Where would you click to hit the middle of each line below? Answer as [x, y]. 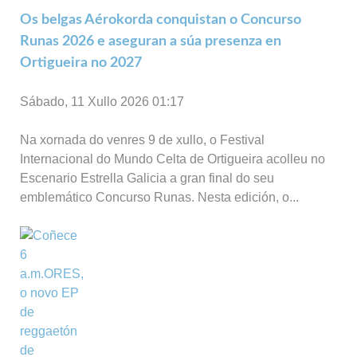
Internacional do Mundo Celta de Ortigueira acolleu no [173, 159]
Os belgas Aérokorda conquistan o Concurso [161, 19]
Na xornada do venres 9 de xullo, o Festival [142, 139]
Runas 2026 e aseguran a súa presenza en [151, 41]
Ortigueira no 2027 [81, 62]
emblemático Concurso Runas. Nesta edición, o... [159, 197]
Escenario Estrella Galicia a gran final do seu [147, 178]
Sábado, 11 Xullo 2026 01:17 [102, 101]
